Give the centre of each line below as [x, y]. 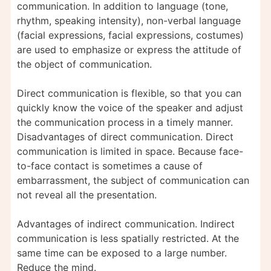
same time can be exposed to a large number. [122, 253]
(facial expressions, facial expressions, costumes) [130, 35]
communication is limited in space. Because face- [130, 151]
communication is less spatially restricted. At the [128, 238]
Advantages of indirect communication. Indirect [126, 224]
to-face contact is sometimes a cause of [110, 165]
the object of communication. [84, 64]
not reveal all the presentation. [87, 194]
